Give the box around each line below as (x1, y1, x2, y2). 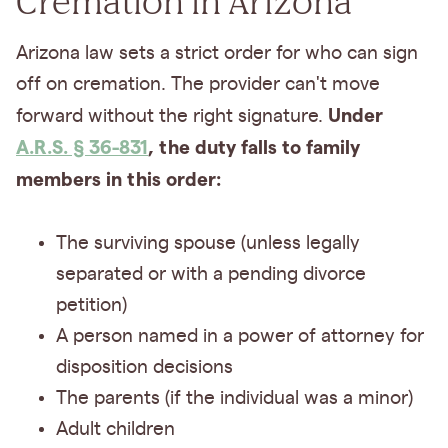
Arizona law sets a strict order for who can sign (16, 43, 418, 63)
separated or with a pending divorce (56, 264, 366, 284)
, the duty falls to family (148, 136, 360, 158)
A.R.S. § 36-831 (16, 136, 148, 158)
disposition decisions (56, 357, 233, 377)
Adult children (56, 419, 175, 439)
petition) (56, 295, 127, 315)
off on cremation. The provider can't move (16, 74, 380, 94)
